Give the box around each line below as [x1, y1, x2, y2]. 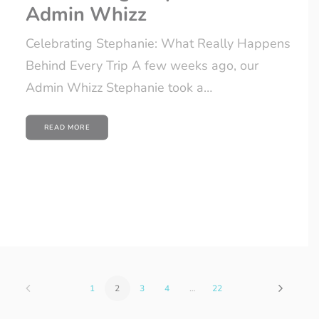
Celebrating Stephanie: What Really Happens [26, 35, 291, 53]
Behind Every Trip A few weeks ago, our [26, 57, 258, 75]
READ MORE [43, 122, 90, 132]
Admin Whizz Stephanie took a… [26, 79, 212, 97]
